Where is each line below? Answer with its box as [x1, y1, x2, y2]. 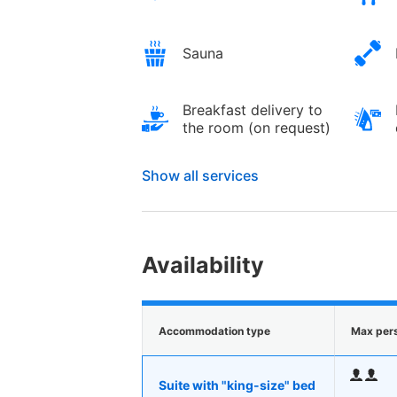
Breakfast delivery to [183, 101, 323, 120]
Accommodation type [159, 323, 270, 338]
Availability [142, 252, 264, 279]
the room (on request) [183, 119, 331, 137]
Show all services [142, 167, 259, 185]
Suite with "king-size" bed [159, 377, 315, 393]
